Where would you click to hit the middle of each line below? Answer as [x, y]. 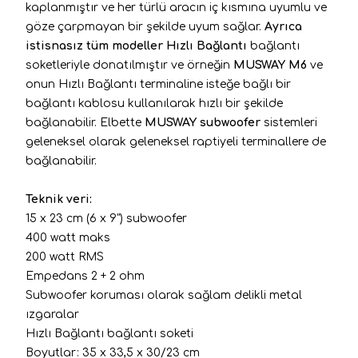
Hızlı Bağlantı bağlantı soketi [109, 333]
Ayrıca [283, 26]
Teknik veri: [59, 199]
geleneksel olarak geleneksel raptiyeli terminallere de [176, 141]
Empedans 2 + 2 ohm [85, 276]
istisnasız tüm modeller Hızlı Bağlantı [136, 46]
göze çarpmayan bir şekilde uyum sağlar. [145, 26]
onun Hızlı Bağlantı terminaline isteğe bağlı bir [158, 84]
